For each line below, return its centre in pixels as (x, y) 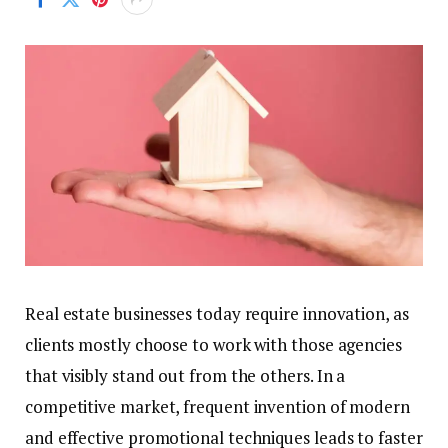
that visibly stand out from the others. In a (185, 376)
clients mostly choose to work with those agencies (213, 345)
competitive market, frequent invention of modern (217, 407)
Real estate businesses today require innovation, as (217, 314)
